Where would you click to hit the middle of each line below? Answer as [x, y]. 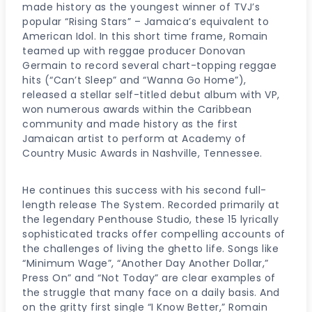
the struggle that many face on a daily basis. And [151, 292]
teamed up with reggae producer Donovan [134, 50]
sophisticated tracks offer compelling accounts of [154, 234]
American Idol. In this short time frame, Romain [145, 36]
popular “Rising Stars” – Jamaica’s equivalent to [146, 21]
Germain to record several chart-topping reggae [149, 65]
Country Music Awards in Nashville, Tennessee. [142, 153]
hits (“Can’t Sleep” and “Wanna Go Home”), [134, 80]
